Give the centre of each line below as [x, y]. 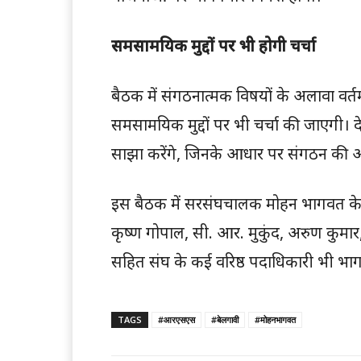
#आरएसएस [176, 320]
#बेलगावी [225, 320]
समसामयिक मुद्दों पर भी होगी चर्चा [214, 46]
